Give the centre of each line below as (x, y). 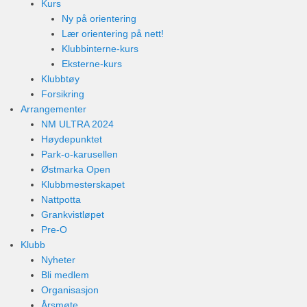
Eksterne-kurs (92, 64)
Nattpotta (61, 199)
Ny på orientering (99, 19)
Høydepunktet (72, 139)
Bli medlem (65, 275)
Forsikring (63, 94)
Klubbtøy (60, 79)
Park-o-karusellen (79, 154)
